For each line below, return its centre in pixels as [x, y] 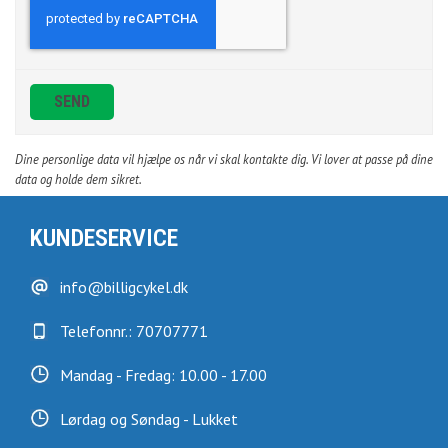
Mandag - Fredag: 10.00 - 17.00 [163, 375]
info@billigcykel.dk [124, 287]
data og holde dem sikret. [78, 179]
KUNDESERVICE [104, 238]
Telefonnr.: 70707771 [134, 331]
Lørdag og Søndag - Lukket [149, 419]
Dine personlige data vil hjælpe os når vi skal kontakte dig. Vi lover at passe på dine [224, 159]
